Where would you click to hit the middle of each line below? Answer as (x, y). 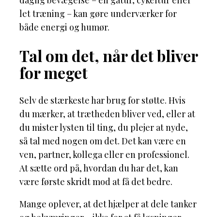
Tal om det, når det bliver (108, 55)
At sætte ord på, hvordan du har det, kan (99, 168)
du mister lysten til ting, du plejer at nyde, (104, 128)
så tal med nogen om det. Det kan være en (103, 141)
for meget (54, 72)
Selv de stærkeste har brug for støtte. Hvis (102, 101)
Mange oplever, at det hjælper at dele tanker (108, 204)
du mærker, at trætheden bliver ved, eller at (107, 114)
